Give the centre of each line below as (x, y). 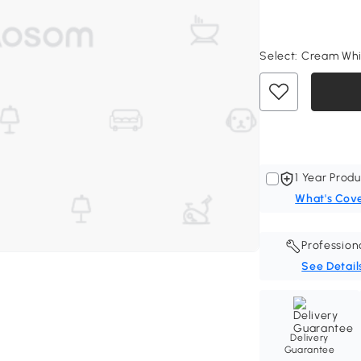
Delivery (310, 338)
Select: (280, 56)
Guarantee (309, 350)
